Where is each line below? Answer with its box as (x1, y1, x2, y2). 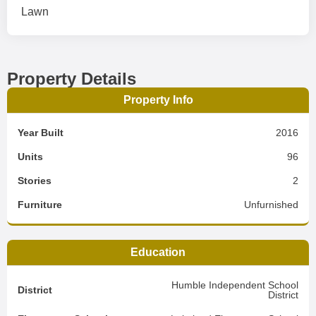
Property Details (7, 69, 136, 88)
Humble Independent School (171, 279, 298, 291)
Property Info (123, 94, 193, 106)
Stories (18, 175, 51, 186)
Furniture (18, 199, 62, 210)
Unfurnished (244, 199, 298, 210)
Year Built (18, 127, 63, 138)
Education (130, 246, 186, 258)
